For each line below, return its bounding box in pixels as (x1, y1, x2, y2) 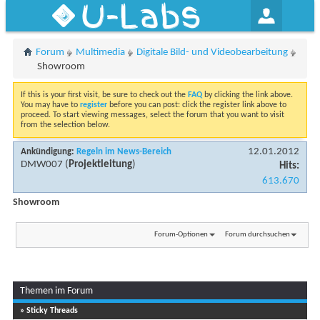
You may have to (21, 101, 80, 109)
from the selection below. (21, 121, 110, 129)
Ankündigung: (21, 147, 74, 156)
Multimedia (75, 47, 125, 58)
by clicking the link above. (202, 91, 293, 99)
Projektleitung (69, 159, 132, 170)
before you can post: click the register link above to (107, 101, 286, 109)
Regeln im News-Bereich (76, 147, 171, 156)
